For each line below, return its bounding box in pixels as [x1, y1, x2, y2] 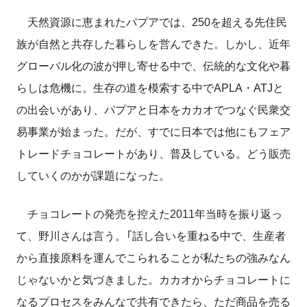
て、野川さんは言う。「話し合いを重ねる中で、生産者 [16, 230, 286, 242]
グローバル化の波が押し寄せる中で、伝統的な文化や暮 [16, 60, 291, 72]
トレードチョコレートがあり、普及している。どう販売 [16, 147, 291, 160]
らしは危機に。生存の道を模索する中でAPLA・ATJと [16, 82, 284, 94]
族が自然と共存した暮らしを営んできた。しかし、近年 [16, 38, 291, 50]
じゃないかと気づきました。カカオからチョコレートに [16, 273, 291, 286]
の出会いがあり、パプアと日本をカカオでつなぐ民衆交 [16, 103, 291, 116]
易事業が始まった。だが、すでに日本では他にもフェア [16, 125, 291, 138]
